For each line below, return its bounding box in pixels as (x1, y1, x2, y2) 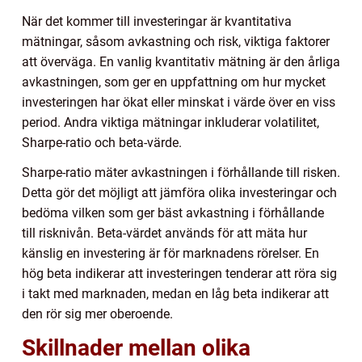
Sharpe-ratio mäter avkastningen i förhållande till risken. (22, 165, 340, 181)
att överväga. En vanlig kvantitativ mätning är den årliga (22, 54, 340, 70)
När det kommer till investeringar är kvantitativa (22, 14, 292, 30)
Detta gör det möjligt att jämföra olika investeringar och (22, 185, 337, 201)
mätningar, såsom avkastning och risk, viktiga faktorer (22, 34, 330, 50)
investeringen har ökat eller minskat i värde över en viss (22, 95, 335, 111)
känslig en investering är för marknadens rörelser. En (22, 246, 319, 262)
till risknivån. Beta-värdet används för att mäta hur (22, 225, 307, 242)
